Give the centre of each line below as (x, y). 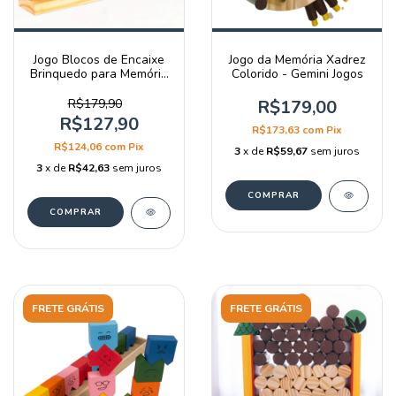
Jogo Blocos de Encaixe (99, 60)
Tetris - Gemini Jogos (99, 88)
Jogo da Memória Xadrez (297, 60)
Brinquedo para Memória (99, 74)
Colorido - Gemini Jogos (297, 74)
